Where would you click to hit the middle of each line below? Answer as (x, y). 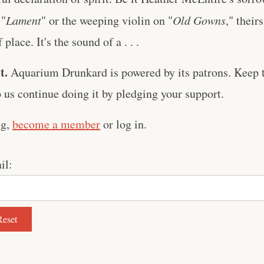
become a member (56, 124)
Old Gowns (199, 20)
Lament (24, 20)
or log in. (123, 124)
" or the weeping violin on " (107, 20)
